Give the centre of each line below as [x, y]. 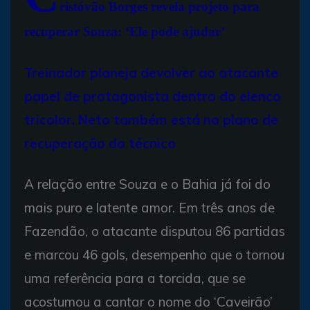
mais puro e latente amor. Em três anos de [149, 207]
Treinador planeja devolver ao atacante [151, 72]
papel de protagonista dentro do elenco [153, 96]
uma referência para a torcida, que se [135, 278]
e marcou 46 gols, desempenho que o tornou [154, 254]
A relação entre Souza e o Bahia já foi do [147, 184]
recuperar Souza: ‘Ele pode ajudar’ [125, 31]
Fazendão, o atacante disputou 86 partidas [155, 231]
